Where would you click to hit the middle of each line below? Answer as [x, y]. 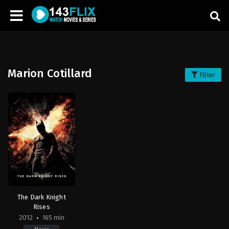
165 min [52, 217]
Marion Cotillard [50, 73]
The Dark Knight [41, 197]
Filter [207, 75]
